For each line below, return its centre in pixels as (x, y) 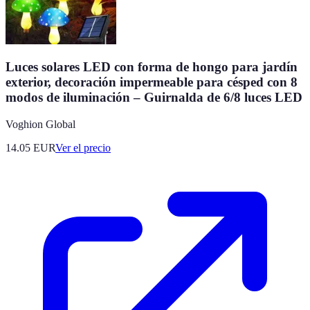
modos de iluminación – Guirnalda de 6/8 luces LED (154, 98)
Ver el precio (83, 148)
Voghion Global (40, 125)
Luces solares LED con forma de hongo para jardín (152, 67)
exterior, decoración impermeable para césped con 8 (152, 82)
